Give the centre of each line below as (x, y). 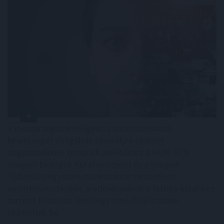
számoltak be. (34, 212)
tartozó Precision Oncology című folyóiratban (93, 200)
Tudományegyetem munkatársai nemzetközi (92, 176)
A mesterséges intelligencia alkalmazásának (90, 128)
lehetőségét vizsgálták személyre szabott (86, 140)
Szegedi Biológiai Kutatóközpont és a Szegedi (94, 164)
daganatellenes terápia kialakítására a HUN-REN (98, 152)
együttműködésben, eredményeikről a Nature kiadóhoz (111, 188)
